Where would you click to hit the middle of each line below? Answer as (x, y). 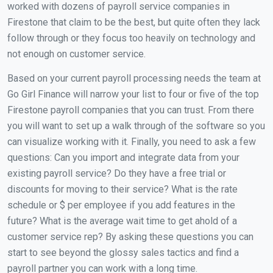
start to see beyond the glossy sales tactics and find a (123, 253)
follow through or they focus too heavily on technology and (131, 38)
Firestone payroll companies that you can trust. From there (131, 110)
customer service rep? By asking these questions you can (130, 237)
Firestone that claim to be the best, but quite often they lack (134, 23)
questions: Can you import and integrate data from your (123, 158)
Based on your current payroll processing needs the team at (134, 79)
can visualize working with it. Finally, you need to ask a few (132, 142)
